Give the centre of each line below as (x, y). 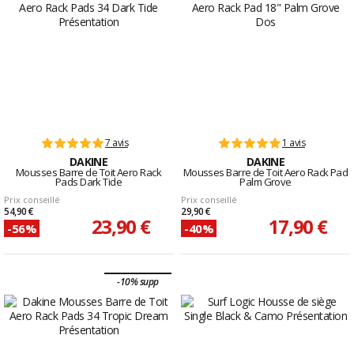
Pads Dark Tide (88, 182)
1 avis (294, 143)
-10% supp (138, 282)
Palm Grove (265, 182)
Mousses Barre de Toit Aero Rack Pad (265, 173)
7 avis (117, 143)
